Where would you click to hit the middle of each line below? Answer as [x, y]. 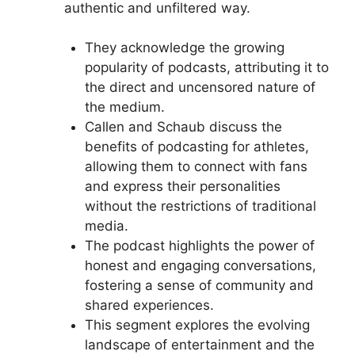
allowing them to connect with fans [196, 166]
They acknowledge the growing [184, 48]
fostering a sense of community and [199, 285]
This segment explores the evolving [197, 325]
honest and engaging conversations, [200, 265]
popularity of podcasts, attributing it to [206, 67]
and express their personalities [182, 186]
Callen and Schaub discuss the [183, 127]
